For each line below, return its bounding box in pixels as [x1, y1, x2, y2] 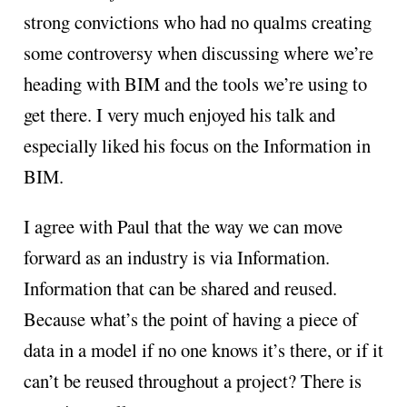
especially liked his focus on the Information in [23, 133, 371, 159]
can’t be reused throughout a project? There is [23, 367, 362, 393]
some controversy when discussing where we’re [23, 40, 373, 66]
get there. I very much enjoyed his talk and [23, 102, 335, 128]
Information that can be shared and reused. [23, 274, 337, 301]
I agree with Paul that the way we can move [23, 213, 342, 239]
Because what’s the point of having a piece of [23, 305, 358, 332]
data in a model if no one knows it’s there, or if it [23, 336, 383, 362]
